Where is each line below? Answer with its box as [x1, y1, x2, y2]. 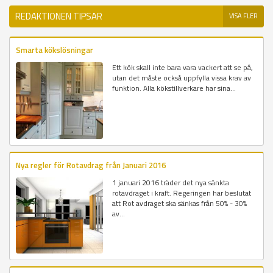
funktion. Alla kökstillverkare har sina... [112, 82, 236, 94]
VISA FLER [229, 11, 258, 21]
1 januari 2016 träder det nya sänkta [112, 176, 230, 188]
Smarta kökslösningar [16, 44, 93, 57]
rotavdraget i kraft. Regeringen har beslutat [112, 186, 252, 199]
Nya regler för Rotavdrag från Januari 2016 [16, 158, 166, 171]
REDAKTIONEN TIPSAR [15, 9, 102, 24]
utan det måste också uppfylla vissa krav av [112, 72, 252, 84]
